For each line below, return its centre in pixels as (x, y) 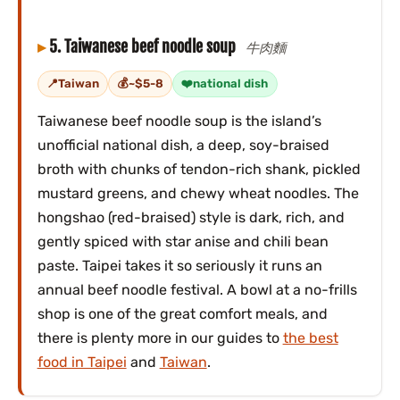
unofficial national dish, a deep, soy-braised (183, 145)
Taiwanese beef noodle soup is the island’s (179, 121)
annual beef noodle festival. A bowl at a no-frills (197, 289)
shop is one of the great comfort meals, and (182, 313)
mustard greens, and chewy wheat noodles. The (198, 193)
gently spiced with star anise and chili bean (183, 241)
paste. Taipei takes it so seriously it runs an (179, 265)
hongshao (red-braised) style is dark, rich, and (191, 217)
